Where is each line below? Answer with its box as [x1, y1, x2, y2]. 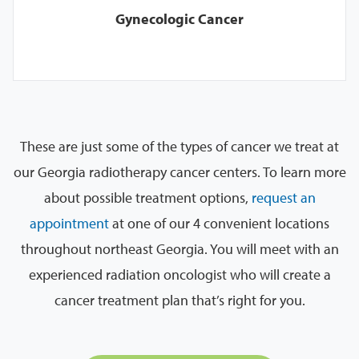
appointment [30, 213, 109, 232]
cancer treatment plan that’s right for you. [54, 290, 305, 309]
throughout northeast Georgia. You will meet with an [20, 239, 339, 258]
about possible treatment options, [43, 188, 248, 207]
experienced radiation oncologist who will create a [28, 264, 331, 284]
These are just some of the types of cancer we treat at [20, 136, 339, 155]
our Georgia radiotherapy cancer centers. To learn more [13, 162, 346, 181]
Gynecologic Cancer [115, 10, 244, 29]
